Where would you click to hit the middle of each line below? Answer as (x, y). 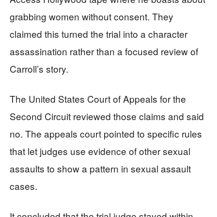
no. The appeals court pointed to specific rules (106, 133)
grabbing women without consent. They (92, 16)
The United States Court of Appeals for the (98, 99)
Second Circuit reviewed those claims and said (107, 116)
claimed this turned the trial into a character (99, 34)
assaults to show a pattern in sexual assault (100, 168)
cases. (23, 186)
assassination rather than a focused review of (104, 51)
